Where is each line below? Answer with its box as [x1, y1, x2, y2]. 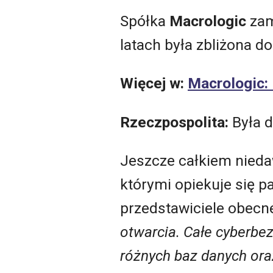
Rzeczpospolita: [120, 113, 229, 131]
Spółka [120, 12, 169, 30]
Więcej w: [120, 74, 188, 93]
